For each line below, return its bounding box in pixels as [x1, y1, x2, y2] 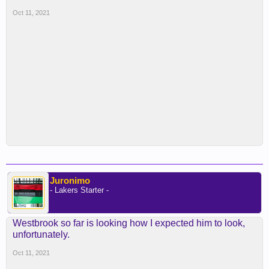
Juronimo [50, 175, 90, 186]
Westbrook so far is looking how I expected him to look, [13, 218, 245, 228]
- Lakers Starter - [50, 186, 109, 195]
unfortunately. [13, 229, 70, 240]
